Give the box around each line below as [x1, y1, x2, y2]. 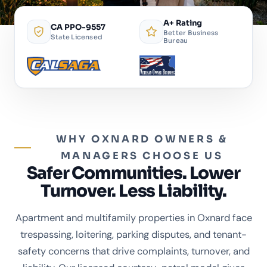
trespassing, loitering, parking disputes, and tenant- [20, 228, 247, 241]
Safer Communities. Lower [27, 163, 240, 184]
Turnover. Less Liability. [41, 181, 226, 202]
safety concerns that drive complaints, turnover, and [17, 245, 250, 258]
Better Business [163, 29, 219, 38]
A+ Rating [163, 18, 202, 29]
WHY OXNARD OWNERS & [55, 133, 228, 146]
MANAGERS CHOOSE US [60, 150, 223, 163]
